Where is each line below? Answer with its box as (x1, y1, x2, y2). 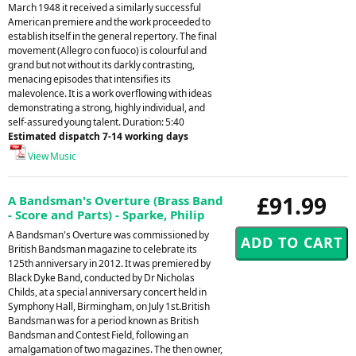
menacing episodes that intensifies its (8, 72, 171, 86)
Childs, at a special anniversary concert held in (8, 284, 207, 299)
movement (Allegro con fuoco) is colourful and (8, 43, 207, 57)
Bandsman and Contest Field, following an (8, 327, 188, 342)
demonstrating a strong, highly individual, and (8, 100, 205, 114)
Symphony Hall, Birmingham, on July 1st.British (8, 299, 210, 313)
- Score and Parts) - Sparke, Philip (8, 206, 205, 222)
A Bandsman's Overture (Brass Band (8, 192, 223, 208)
